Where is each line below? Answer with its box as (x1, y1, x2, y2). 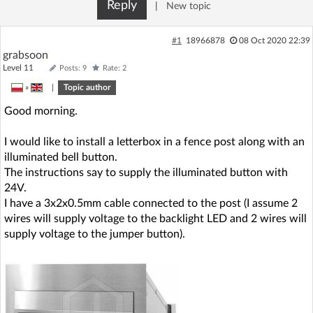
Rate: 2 (103, 64, 126, 72)
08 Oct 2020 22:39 (238, 36, 310, 45)
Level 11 (3, 63, 46, 72)
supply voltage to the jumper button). (4, 228, 185, 240)
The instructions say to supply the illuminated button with (4, 166, 288, 178)
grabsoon (3, 49, 48, 61)
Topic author (64, 82, 110, 92)
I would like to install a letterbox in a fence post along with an (4, 136, 305, 147)
